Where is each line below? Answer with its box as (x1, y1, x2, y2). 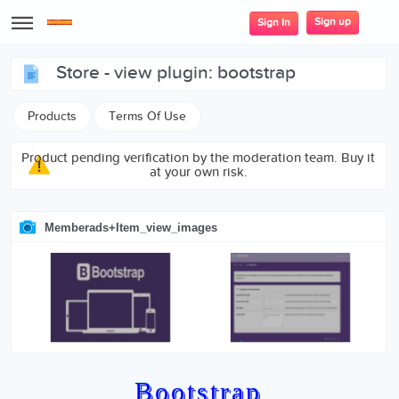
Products (28, 110, 77, 124)
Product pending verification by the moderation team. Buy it (21, 151, 376, 166)
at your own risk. (149, 166, 248, 180)
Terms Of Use (109, 110, 187, 124)
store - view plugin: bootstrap (67, 63, 297, 84)
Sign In (256, 17, 290, 28)
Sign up (313, 16, 351, 28)
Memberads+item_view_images (45, 221, 218, 234)
